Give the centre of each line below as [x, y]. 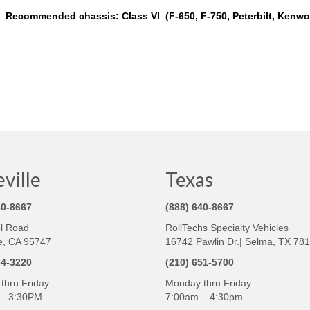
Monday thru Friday [208, 283]
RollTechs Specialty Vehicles [227, 227]
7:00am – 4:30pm [204, 297]
